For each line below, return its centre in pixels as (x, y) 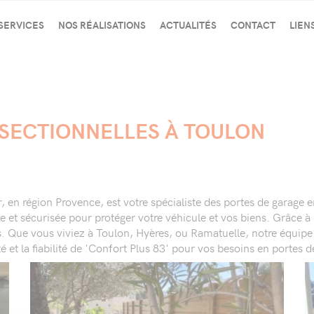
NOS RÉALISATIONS (102, 25)
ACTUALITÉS (188, 25)
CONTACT (253, 25)
